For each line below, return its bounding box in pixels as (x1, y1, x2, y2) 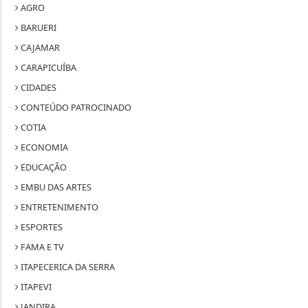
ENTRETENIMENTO (19, 200, 99, 213)
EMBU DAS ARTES (19, 180, 92, 193)
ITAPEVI (19, 280, 52, 293)
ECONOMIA (19, 140, 69, 153)
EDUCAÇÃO (19, 160, 67, 173)
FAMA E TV (19, 240, 65, 253)
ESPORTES (19, 220, 63, 233)
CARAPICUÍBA (19, 60, 77, 74)
